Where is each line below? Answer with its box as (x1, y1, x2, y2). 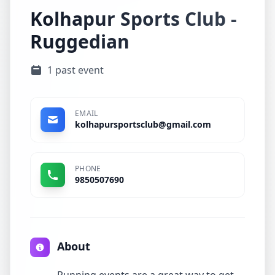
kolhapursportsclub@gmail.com (75, 118, 211, 130)
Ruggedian (30, 29, 130, 54)
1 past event (47, 63, 104, 77)
